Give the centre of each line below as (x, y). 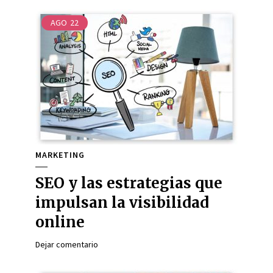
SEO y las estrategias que (129, 183)
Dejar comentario (67, 244)
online (60, 222)
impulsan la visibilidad (122, 203)
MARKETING (60, 155)
